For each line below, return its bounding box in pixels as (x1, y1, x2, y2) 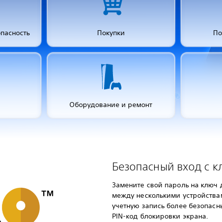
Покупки (97, 28, 125, 37)
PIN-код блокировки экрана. (111, 212, 209, 221)
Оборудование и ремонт (69, 100, 153, 109)
